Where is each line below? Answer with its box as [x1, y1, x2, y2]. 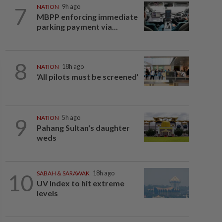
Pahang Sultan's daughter [36, 123, 130, 132]
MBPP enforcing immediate [36, 12, 138, 21]
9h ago [61, 3, 80, 10]
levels [36, 188, 58, 198]
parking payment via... [36, 22, 118, 31]
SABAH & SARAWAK [36, 169, 90, 177]
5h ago [61, 114, 80, 121]
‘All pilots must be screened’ [36, 72, 139, 82]
